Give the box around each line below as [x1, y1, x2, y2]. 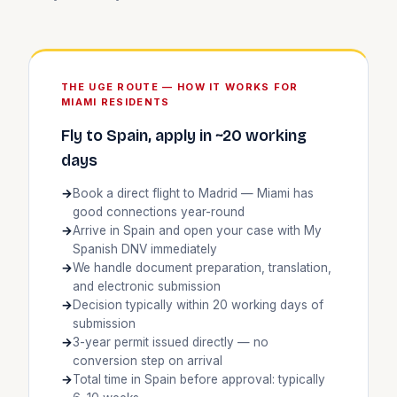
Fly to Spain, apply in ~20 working [61, 126, 307, 145]
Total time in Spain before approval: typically [73, 371, 325, 386]
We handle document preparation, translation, [73, 260, 331, 275]
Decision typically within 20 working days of [73, 297, 323, 312]
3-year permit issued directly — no [73, 334, 269, 349]
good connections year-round [73, 204, 245, 219]
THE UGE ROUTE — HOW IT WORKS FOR [61, 80, 299, 93]
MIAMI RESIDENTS [61, 95, 170, 108]
